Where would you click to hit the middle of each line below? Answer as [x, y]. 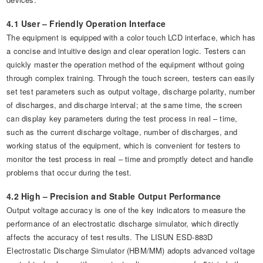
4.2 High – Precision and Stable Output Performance [114, 196]
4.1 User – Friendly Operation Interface [86, 23]
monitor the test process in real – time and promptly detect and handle [130, 159]
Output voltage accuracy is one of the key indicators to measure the [126, 210]
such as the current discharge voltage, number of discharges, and [122, 132]
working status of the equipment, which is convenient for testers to [124, 145]
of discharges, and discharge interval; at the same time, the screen [124, 105]
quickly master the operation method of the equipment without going [126, 64]
